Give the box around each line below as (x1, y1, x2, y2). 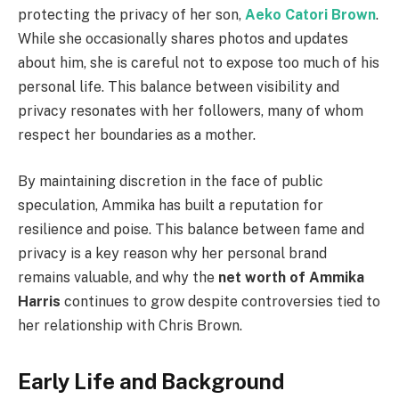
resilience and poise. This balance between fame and (18, 220, 364, 238)
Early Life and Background (18, 368, 284, 394)
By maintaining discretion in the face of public (18, 172, 323, 190)
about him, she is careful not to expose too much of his (18, 54, 379, 72)
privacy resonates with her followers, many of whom (18, 102, 363, 120)
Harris (18, 292, 61, 310)
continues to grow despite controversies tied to (61, 292, 380, 310)
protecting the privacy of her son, (18, 6, 245, 24)
